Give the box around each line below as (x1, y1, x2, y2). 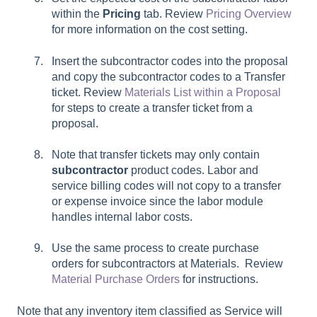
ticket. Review (52, 86, 125, 98)
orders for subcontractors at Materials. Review (52, 258, 283, 270)
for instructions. (180, 273, 267, 286)
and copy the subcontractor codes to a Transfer (52, 70, 285, 83)
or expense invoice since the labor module (52, 195, 263, 207)
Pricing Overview (206, 8, 292, 21)
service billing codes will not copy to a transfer (52, 180, 281, 192)
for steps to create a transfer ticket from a (52, 101, 253, 114)
